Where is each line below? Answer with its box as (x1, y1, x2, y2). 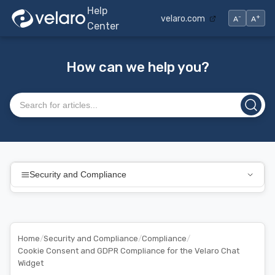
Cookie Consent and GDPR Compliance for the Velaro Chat (18, 246, 239, 255)
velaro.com (161, 13, 207, 23)
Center (87, 20, 119, 32)
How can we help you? (66, 59, 209, 76)
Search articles (9, 94, 71, 105)
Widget (18, 258, 44, 268)
